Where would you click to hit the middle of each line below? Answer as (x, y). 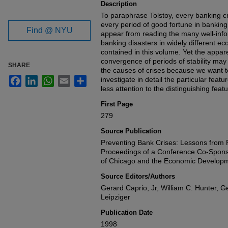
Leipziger (116, 197)
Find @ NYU (49, 30)
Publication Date (127, 212)
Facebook (37, 79)
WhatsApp (70, 79)
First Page (117, 104)
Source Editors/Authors (138, 176)
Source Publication (131, 131)
